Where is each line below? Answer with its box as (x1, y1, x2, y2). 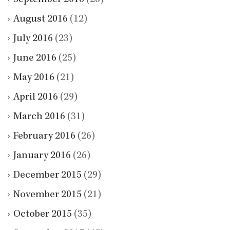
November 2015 (13, 189, 82, 200)
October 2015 (13, 209, 72, 220)
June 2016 (13, 53, 56, 64)
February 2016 (13, 131, 75, 142)
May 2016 (13, 72, 54, 83)
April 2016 (13, 92, 58, 103)
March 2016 (13, 111, 65, 122)
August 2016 (13, 14, 68, 25)
